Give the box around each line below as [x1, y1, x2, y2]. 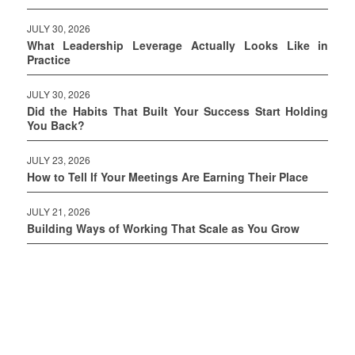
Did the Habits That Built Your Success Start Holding [26, 102, 329, 119]
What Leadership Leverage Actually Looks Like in [26, 36, 329, 53]
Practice [26, 51, 71, 67]
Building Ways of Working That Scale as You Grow [26, 219, 300, 236]
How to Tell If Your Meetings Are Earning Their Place [26, 168, 308, 185]
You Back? [26, 116, 85, 133]
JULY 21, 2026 [26, 204, 90, 218]
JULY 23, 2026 [26, 152, 90, 166]
